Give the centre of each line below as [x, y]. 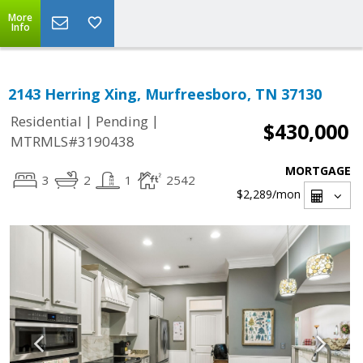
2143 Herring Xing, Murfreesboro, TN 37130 [165, 94]
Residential [46, 122]
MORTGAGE [318, 171]
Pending [122, 122]
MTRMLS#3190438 [73, 142]
